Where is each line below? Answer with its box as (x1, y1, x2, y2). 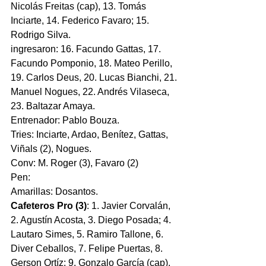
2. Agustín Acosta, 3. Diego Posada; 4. (11, 214, 173, 225)
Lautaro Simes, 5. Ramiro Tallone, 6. (11, 229, 166, 239)
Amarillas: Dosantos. (11, 186, 98, 197)
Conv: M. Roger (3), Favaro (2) (11, 157, 138, 168)
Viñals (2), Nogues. (11, 143, 91, 154)
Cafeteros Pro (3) (11, 200, 87, 211)
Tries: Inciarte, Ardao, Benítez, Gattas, (11, 129, 170, 140)
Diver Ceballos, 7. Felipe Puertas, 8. (11, 243, 165, 254)
